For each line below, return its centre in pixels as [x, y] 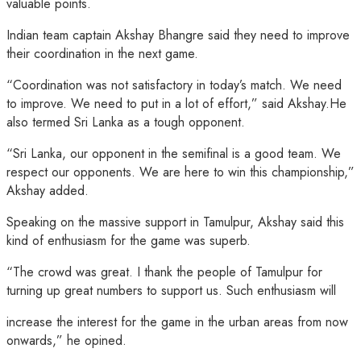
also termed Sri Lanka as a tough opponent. [126, 122]
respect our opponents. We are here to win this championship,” [180, 172]
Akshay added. [48, 190]
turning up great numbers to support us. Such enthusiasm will [171, 290]
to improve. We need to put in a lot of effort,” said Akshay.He [176, 103]
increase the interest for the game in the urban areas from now [177, 322]
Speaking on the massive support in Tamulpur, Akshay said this [175, 222]
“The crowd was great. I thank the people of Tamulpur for [164, 272]
